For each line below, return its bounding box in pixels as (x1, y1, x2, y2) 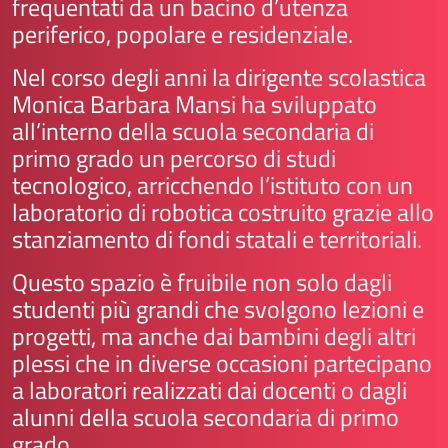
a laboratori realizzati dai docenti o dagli (12, 372, 407, 408)
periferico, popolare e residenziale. (12, 16, 353, 52)
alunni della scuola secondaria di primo (12, 399, 399, 435)
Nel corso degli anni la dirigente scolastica (12, 59, 426, 95)
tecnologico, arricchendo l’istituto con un (12, 167, 413, 203)
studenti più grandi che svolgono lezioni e (12, 291, 424, 327)
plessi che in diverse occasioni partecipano (12, 345, 432, 381)
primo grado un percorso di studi (12, 140, 336, 176)
